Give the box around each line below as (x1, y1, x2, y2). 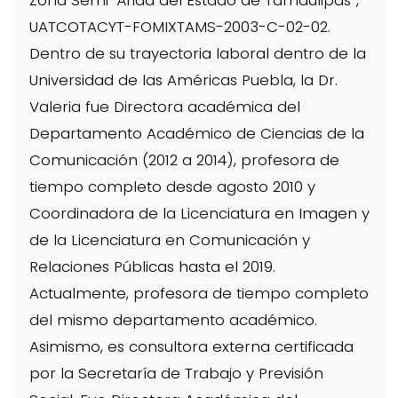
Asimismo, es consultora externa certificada (28, 336, 354, 358)
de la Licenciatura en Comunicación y (28, 229, 310, 251)
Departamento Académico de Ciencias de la (28, 123, 364, 145)
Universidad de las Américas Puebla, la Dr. (28, 69, 338, 92)
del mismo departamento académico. (28, 309, 317, 331)
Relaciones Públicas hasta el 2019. (28, 256, 275, 278)
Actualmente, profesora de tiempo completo (28, 283, 369, 305)
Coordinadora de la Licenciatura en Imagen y (28, 203, 370, 225)
